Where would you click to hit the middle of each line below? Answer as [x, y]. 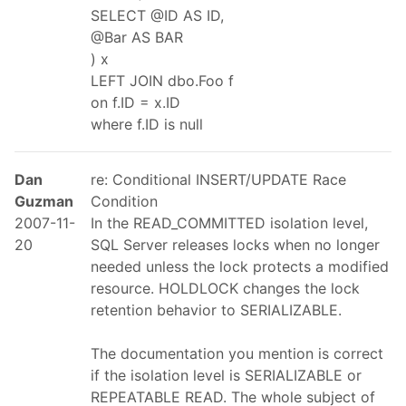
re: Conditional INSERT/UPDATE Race [218, 179]
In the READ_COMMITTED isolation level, [229, 222]
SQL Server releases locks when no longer [235, 244]
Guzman [44, 201]
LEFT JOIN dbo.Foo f [162, 80]
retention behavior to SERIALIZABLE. [216, 309]
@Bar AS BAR [137, 37]
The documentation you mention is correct [237, 353]
